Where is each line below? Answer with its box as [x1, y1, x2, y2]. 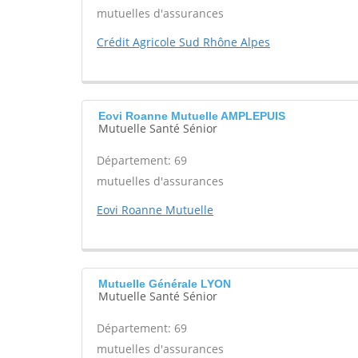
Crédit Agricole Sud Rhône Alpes [97, 34, 270, 50]
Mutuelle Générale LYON [98, 277, 231, 290]
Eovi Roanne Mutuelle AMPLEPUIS [98, 109, 285, 122]
